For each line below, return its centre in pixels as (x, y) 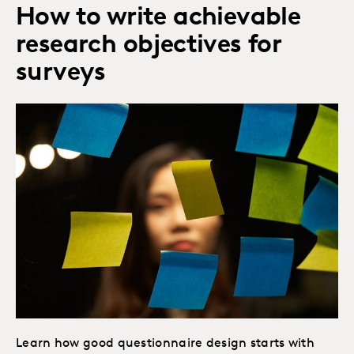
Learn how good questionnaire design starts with (166, 344)
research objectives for (149, 46)
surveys (61, 74)
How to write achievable (158, 19)
